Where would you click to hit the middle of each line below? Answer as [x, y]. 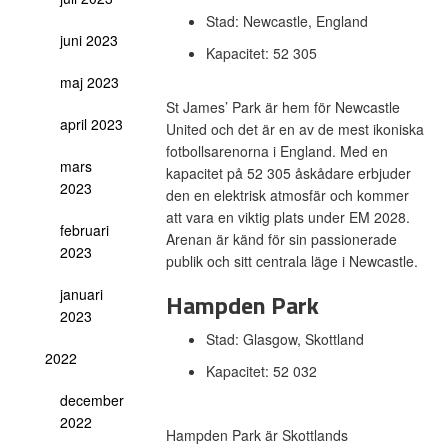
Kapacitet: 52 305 [263, 53]
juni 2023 [89, 40]
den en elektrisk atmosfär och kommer [287, 195]
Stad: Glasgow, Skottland [286, 339]
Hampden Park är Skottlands [256, 435]
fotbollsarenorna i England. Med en [276, 151]
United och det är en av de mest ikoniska [294, 129]
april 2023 [91, 124]
